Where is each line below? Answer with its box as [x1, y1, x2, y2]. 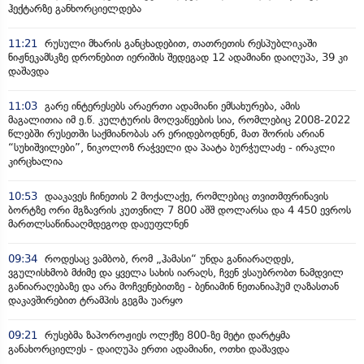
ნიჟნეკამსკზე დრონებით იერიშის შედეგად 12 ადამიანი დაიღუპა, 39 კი [8, 50, 348, 63]
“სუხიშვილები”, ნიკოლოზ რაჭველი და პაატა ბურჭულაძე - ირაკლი [8, 141, 335, 154]
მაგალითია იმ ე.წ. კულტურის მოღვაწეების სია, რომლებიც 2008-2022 [8, 113, 350, 126]
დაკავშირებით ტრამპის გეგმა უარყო [8, 293, 183, 306]
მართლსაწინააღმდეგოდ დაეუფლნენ [8, 217, 188, 230]
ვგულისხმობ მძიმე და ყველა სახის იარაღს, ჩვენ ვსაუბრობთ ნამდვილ [8, 266, 344, 279]
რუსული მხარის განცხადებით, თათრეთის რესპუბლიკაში [41, 37, 317, 50]
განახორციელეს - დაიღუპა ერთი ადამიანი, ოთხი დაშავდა [8, 342, 289, 355]
